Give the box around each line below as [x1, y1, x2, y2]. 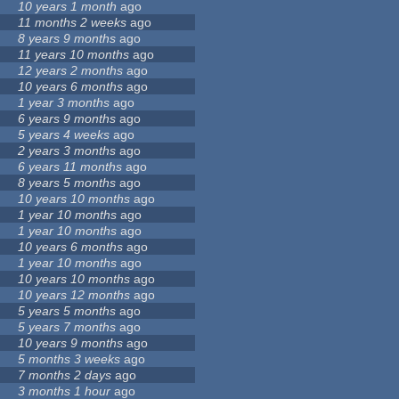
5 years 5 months [18, 304, 117, 319]
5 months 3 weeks [18, 352, 121, 367]
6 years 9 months [18, 111, 117, 126]
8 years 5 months [18, 175, 117, 191]
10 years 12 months [18, 288, 131, 303]
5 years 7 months [18, 320, 117, 335]
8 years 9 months [18, 31, 117, 46]
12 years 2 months [18, 63, 124, 78]
